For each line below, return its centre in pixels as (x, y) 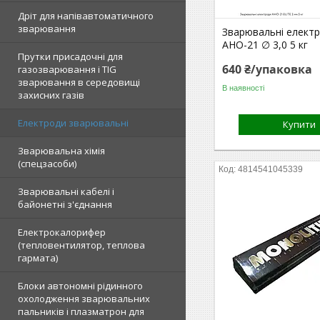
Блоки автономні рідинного (80, 286)
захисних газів (51, 95)
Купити (300, 124)
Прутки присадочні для (70, 56)
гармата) (38, 258)
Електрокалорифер (62, 232)
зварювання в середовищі (79, 82)
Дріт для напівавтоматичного (86, 16)
